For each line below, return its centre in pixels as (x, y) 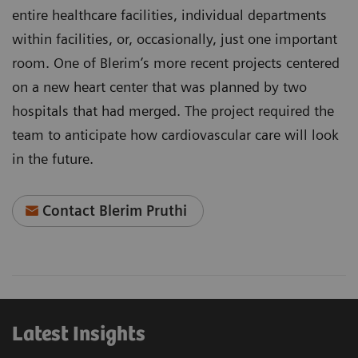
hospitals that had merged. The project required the (173, 111)
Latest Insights (79, 335)
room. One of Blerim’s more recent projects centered (176, 63)
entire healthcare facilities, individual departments (169, 15)
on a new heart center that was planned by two (159, 87)
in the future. (53, 159)
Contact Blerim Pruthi (115, 211)
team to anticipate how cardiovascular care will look (175, 135)
